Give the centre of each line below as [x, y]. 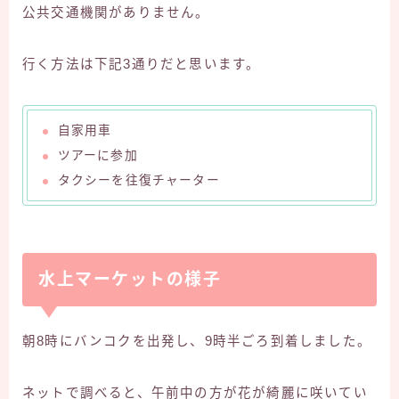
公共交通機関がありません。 [116, 12]
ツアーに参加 [98, 155]
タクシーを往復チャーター [138, 180]
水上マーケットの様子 [130, 279]
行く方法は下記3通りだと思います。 [142, 64]
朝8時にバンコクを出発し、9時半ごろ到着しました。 [197, 341]
